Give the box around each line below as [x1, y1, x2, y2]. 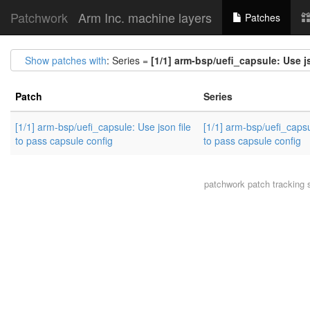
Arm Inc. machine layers [78, 8, 212, 26]
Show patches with [25, 53, 107, 67]
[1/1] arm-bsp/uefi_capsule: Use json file [15, 120, 191, 134]
